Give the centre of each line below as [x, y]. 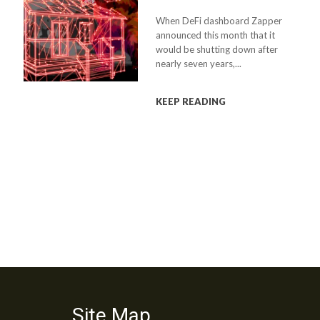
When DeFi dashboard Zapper [219, 21]
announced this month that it [216, 35]
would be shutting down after [217, 49]
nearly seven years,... [199, 64]
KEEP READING [191, 101]
